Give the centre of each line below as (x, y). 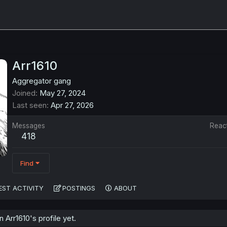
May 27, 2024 (63, 93)
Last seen (29, 105)
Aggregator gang (42, 81)
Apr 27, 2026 (72, 105)
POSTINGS (79, 188)
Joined (24, 93)
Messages (29, 126)
